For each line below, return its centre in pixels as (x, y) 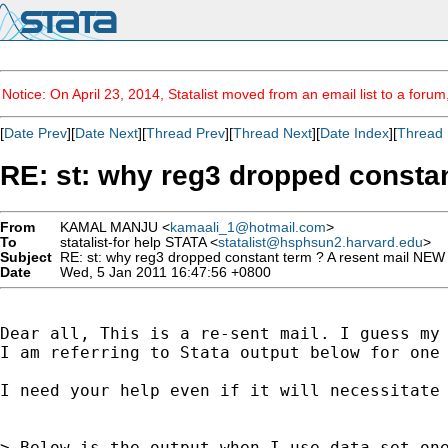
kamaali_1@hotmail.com (248, 227)
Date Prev (35, 133)
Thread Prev (185, 133)
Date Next (106, 133)
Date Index (354, 133)
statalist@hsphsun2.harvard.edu (320, 242)
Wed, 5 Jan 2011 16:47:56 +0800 (161, 272)
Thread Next (272, 133)
